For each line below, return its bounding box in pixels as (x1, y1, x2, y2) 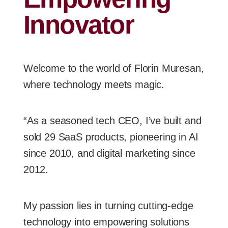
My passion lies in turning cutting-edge (23, 199, 193, 211)
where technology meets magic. (23, 78, 165, 90)
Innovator (23, 10, 134, 39)
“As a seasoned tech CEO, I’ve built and (23, 115, 202, 126)
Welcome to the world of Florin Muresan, (23, 62, 204, 74)
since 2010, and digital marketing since (23, 147, 195, 159)
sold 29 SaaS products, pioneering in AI (23, 131, 198, 142)
